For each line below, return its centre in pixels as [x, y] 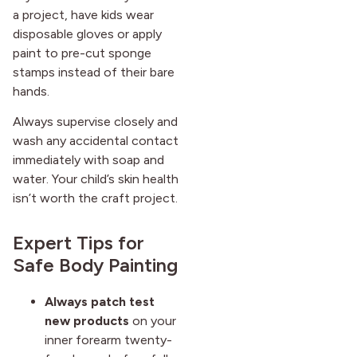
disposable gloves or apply [87, 33]
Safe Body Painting [95, 265]
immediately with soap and [88, 160]
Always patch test [100, 302]
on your [153, 321]
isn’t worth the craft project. [95, 198]
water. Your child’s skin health [96, 179]
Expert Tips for [78, 243]
